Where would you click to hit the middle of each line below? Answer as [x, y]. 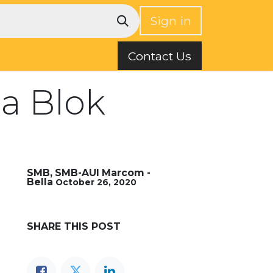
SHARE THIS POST [74, 226]
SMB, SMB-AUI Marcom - [89, 173]
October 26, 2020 [96, 182]
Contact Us [160, 56]
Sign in [171, 21]
